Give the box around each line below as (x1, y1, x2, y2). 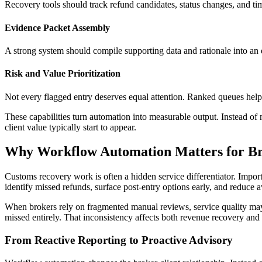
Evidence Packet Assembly (5, 22, 110, 33)
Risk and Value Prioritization (5, 68, 120, 79)
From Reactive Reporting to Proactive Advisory (5, 234, 233, 247)
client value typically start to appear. (5, 122, 136, 132)
